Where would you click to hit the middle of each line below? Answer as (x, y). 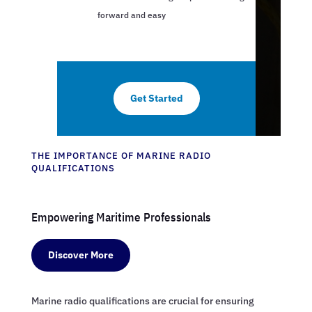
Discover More (80, 255)
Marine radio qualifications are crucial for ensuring (142, 301)
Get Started (156, 99)
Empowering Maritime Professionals (121, 218)
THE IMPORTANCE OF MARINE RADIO (121, 156)
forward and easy (131, 15)
